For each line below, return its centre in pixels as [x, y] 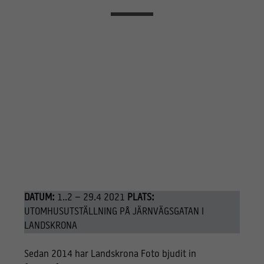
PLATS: [141, 198]
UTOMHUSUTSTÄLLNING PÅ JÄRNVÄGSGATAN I [114, 212]
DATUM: [39, 198]
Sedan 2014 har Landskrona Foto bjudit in [110, 254]
